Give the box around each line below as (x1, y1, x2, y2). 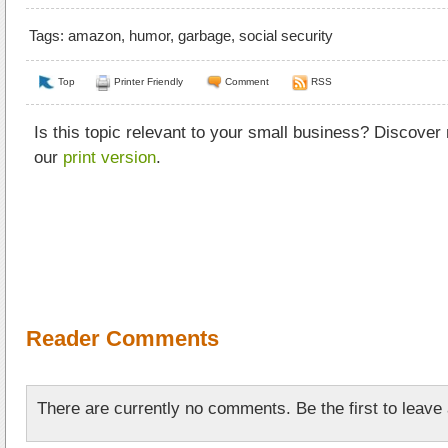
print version (63, 147, 156, 167)
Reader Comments (26, 325, 219, 351)
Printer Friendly (114, 76, 183, 88)
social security (239, 27, 333, 45)
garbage (178, 27, 231, 45)
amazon (68, 27, 121, 45)
